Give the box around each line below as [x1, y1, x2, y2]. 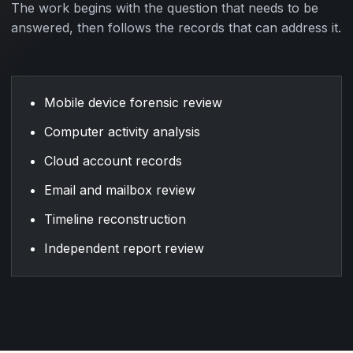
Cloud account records [43, 153, 182, 169]
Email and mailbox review [43, 182, 195, 199]
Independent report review [43, 240, 204, 257]
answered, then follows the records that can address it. [11, 19, 341, 35]
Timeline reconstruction [43, 211, 186, 228]
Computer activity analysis [43, 124, 200, 140]
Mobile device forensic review [43, 95, 222, 111]
